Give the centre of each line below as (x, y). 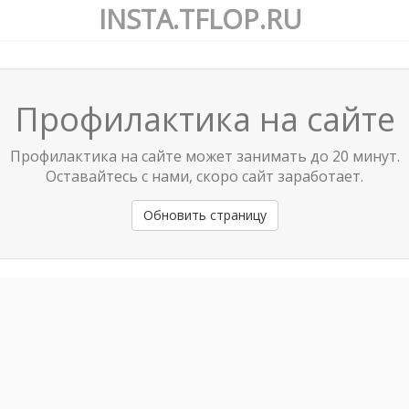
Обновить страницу (204, 215)
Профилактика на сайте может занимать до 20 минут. (204, 156)
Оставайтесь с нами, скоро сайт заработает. (204, 176)
